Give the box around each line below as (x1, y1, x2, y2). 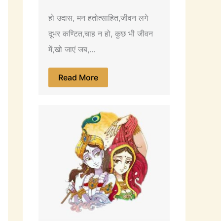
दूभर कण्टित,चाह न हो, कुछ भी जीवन (48, 29, 153, 39)
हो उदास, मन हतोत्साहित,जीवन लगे (48, 13, 148, 23)
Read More (58, 73, 98, 83)
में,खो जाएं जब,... (48, 44, 95, 55)
